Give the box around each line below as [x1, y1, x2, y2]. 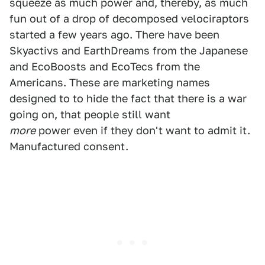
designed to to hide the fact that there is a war [9, 92, 247, 105]
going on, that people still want [9, 108, 170, 121]
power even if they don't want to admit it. [35, 124, 250, 137]
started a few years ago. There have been [9, 28, 219, 41]
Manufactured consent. [9, 140, 128, 153]
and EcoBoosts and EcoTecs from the [9, 60, 200, 73]
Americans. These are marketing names [9, 76, 210, 89]
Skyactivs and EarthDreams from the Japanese [9, 44, 248, 57]
